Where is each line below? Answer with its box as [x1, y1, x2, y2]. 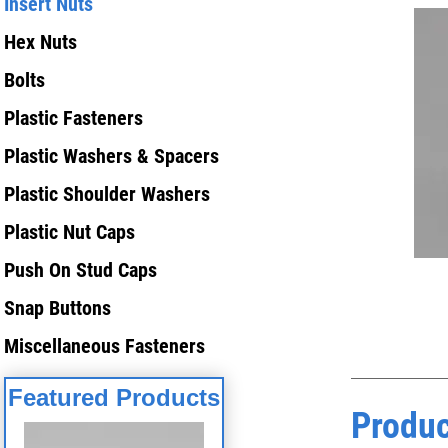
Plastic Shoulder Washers [4, 182, 210, 206]
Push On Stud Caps [4, 258, 157, 282]
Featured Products [8, 384, 220, 411]
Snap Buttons [4, 296, 111, 320]
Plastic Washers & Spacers [4, 144, 219, 168]
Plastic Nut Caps [4, 220, 135, 244]
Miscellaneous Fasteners [4, 334, 205, 358]
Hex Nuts [4, 30, 77, 54]
